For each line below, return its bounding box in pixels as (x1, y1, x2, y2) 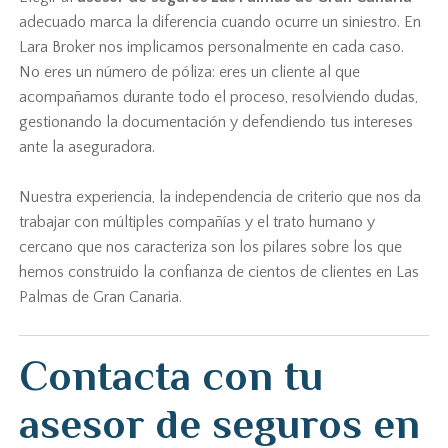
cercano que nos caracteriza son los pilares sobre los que (19, 238, 403, 256)
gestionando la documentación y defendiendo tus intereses (19, 113, 414, 131)
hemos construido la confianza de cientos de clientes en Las (19, 263, 420, 281)
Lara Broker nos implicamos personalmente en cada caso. (19, 38, 405, 56)
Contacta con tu (19, 352, 324, 399)
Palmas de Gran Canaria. (19, 288, 183, 306)
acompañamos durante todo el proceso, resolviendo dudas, (19, 88, 419, 106)
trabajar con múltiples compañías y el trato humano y (19, 213, 376, 231)
